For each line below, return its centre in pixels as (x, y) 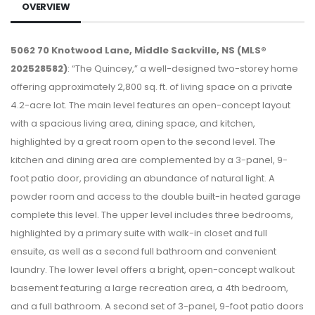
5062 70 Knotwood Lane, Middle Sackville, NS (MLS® (139, 50)
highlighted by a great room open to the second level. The (143, 141)
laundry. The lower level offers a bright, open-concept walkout (153, 269)
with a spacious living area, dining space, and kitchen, (133, 123)
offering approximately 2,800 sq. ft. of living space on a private (152, 86)
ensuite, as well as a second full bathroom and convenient (143, 251)
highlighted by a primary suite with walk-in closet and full (139, 233)
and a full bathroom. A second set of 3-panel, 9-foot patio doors (157, 306)
